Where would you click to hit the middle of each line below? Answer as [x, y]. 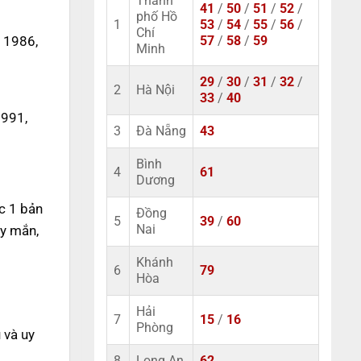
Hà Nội [156, 90]
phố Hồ [157, 17]
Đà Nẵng [161, 131]
